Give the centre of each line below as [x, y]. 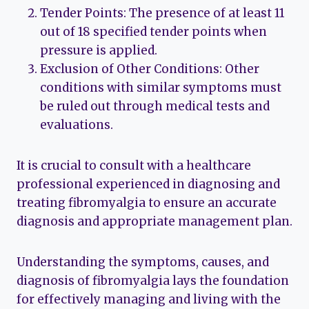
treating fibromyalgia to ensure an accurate [147, 202]
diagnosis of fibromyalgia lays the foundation [153, 280]
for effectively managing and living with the [149, 299]
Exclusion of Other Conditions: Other [150, 69]
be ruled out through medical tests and [155, 106]
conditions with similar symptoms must [161, 87]
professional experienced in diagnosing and [148, 184]
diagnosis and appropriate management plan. [154, 221]
